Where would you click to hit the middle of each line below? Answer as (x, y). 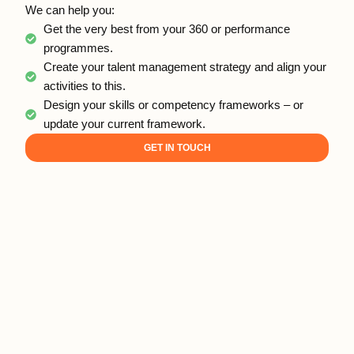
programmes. (78, 48)
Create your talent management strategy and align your (185, 67)
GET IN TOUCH (177, 147)
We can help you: (70, 10)
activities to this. (84, 86)
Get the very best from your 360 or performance (166, 29)
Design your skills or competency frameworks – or (173, 105)
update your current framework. (124, 124)
